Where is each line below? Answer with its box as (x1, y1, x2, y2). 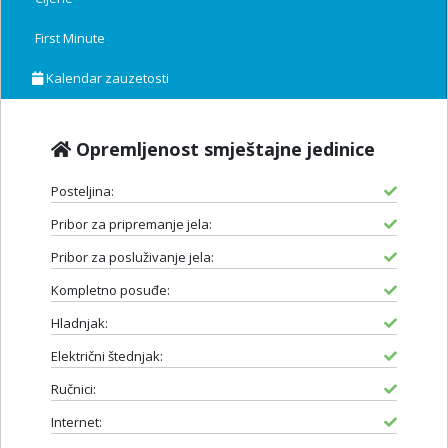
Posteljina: (51, 181, 114, 200)
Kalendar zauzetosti (43, 68, 169, 87)
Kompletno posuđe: (51, 280, 170, 299)
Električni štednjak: (51, 346, 163, 365)
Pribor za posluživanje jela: (51, 247, 214, 266)
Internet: (51, 412, 102, 431)
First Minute (32, 28, 105, 47)
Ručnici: (51, 379, 96, 398)
